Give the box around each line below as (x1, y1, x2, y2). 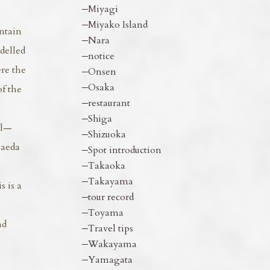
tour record (87, 190, 134, 204)
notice (87, 49, 115, 63)
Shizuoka (87, 128, 126, 141)
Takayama (87, 175, 133, 188)
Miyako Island (87, 18, 148, 31)
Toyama (87, 206, 124, 219)
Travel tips (87, 222, 133, 235)
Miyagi (87, 2, 118, 16)
